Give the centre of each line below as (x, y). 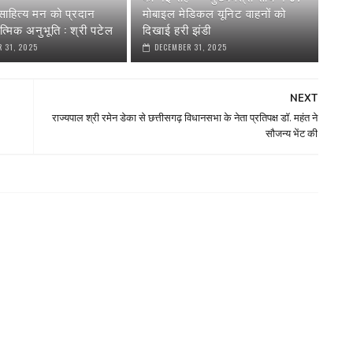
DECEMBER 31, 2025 (191, 47)
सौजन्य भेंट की (292, 134)
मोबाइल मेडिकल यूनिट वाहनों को (215, 13)
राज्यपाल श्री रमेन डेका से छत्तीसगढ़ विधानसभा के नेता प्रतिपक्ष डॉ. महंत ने (185, 119)
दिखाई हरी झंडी (177, 30)
